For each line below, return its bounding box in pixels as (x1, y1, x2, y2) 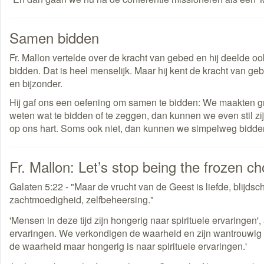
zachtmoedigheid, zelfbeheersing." (9, 193, 154, 207)
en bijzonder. (9, 77, 62, 91)
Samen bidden (9, 27, 99, 48)
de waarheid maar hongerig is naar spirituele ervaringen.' (9, 239, 247, 253)
